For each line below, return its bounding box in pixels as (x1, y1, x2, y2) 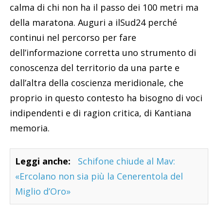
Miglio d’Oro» (15, 185, 71, 198)
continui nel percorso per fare (10, 32, 136, 44)
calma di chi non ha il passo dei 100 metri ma (10, 1, 199, 14)
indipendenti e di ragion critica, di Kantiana (10, 107, 191, 119)
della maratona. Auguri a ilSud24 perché (10, 17, 177, 29)
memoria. (10, 122, 50, 134)
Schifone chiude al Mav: (78, 155, 175, 167)
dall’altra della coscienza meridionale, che (10, 77, 183, 89)
